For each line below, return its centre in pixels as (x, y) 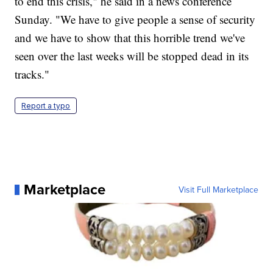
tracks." (32, 74)
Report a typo (46, 106)
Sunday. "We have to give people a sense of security (135, 19)
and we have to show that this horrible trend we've (130, 38)
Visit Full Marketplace (218, 190)
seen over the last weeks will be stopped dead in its (132, 56)
